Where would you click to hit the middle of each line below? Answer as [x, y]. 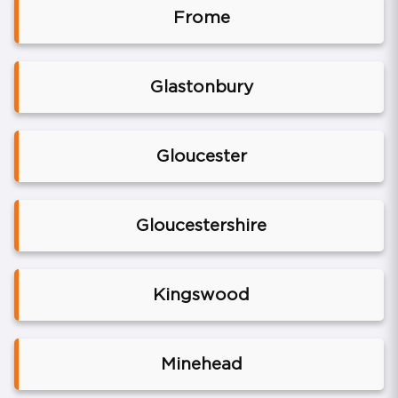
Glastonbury [201, 87]
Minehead [201, 364]
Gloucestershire [201, 226]
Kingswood [201, 295]
